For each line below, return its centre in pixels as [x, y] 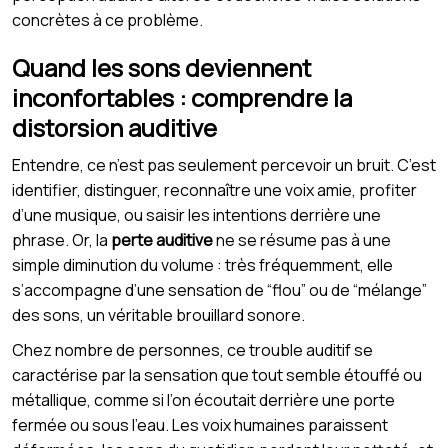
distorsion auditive [114, 127]
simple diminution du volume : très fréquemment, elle [202, 264]
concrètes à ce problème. [107, 19]
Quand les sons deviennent [161, 67]
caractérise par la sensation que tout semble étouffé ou [217, 374]
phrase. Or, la [61, 239]
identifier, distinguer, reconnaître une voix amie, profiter [214, 189]
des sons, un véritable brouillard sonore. [158, 314]
